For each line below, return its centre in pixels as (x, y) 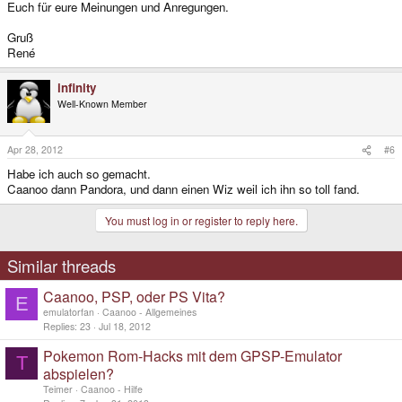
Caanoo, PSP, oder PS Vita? (134, 297)
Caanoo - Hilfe (112, 389)
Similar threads (61, 266)
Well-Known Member (102, 103)
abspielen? (79, 374)
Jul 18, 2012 (125, 327)
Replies (59, 327)
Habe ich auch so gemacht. (79, 174)
